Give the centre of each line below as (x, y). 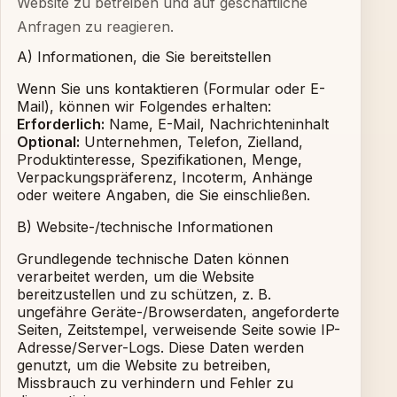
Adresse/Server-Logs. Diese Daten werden (160, 347)
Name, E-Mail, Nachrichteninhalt (217, 124)
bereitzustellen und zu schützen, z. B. (144, 294)
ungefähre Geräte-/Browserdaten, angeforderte (178, 312)
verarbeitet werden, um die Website (136, 276)
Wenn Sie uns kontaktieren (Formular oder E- (171, 89)
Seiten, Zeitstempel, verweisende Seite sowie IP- (179, 330)
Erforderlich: (61, 124)
